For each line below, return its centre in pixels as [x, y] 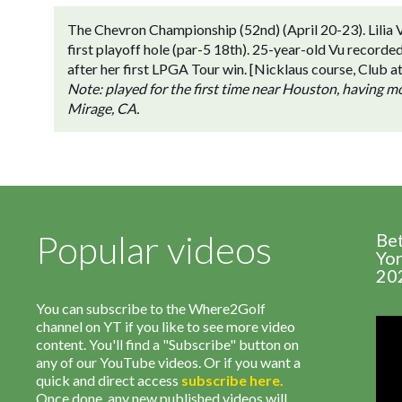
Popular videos [154, 249]
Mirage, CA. [103, 108]
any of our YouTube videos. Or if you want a [168, 362]
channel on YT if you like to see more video [166, 326]
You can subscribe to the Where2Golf [151, 308]
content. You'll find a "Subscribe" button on [167, 344]
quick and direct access [109, 380]
